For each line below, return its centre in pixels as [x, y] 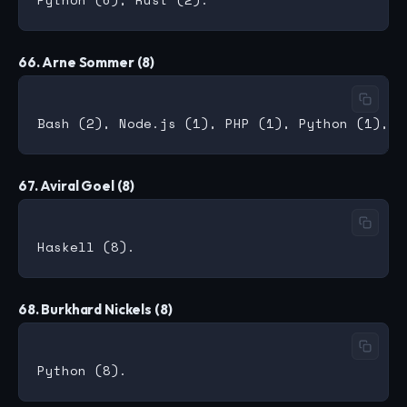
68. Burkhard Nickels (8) [95, 310]
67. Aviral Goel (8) [77, 186]
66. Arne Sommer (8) [87, 63]
